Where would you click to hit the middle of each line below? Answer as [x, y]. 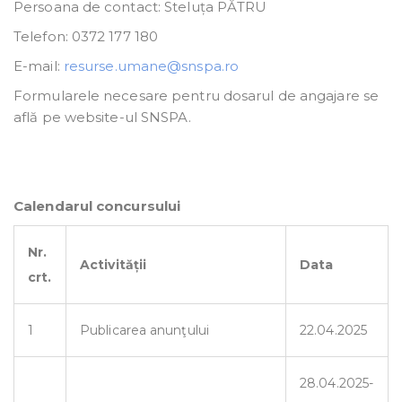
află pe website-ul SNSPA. [103, 118]
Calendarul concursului [97, 206]
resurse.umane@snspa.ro [151, 66]
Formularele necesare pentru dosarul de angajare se [197, 96]
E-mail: [39, 66]
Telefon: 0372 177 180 [86, 37]
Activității [114, 265]
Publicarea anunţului [144, 331]
